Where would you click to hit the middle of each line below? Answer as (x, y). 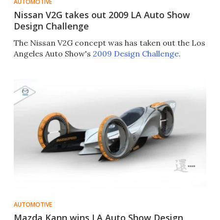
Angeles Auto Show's (53, 54)
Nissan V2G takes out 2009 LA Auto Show (102, 15)
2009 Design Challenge (136, 54)
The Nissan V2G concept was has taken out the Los (110, 43)
